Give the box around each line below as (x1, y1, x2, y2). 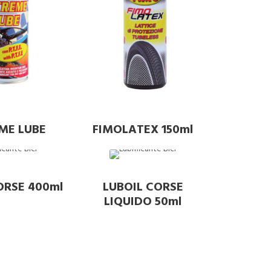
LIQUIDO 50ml (104, 192, 181, 212)
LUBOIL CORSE (102, 177, 183, 197)
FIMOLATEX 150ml (93, 120, 193, 140)
